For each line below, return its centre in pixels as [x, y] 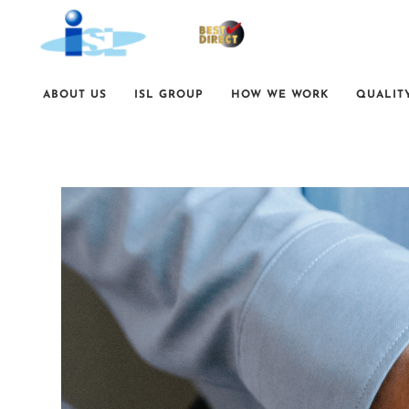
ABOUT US [75, 95]
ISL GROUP [169, 95]
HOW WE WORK [280, 95]
